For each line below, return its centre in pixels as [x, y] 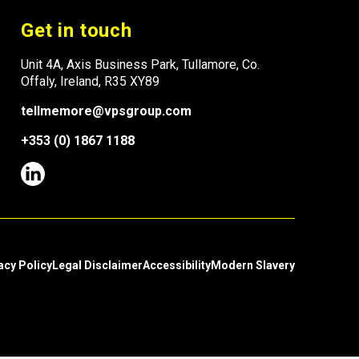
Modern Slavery [253, 266]
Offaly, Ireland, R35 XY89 [90, 82]
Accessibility [177, 266]
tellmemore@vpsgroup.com [106, 111]
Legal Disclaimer [97, 266]
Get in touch [77, 31]
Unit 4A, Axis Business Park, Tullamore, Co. [140, 65]
